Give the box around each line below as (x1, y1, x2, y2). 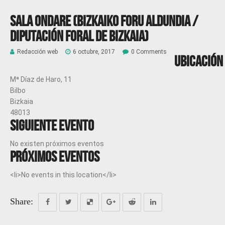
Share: (10, 196, 33, 206)
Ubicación (174, 53, 223, 69)
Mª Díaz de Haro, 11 (10, 75, 72, 83)
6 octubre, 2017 (73, 48, 115, 55)
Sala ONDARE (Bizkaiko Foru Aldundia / (10, 13, 198, 29)
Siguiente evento (10, 117, 94, 134)
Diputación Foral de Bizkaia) (10, 28, 149, 44)
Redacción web (17, 48, 58, 55)
